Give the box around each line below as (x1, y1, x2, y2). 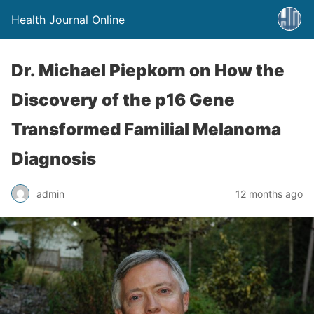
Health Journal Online (11, 13, 125, 27)
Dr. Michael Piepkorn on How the (11, 60, 285, 81)
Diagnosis (11, 149, 96, 169)
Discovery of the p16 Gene (11, 90, 235, 110)
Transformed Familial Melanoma (11, 119, 281, 139)
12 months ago (235, 187, 303, 200)
